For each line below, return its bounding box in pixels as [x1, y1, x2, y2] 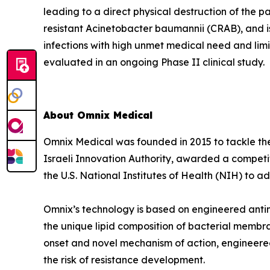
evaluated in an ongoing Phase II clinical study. [43, 56, 265, 69]
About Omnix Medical [43, 109, 152, 122]
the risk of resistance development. [43, 254, 205, 266]
